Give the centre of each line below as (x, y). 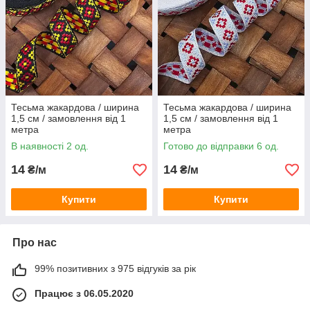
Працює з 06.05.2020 (84, 293)
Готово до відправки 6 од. (221, 146)
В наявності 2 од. (50, 146)
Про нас (35, 243)
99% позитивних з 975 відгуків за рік (115, 268)
